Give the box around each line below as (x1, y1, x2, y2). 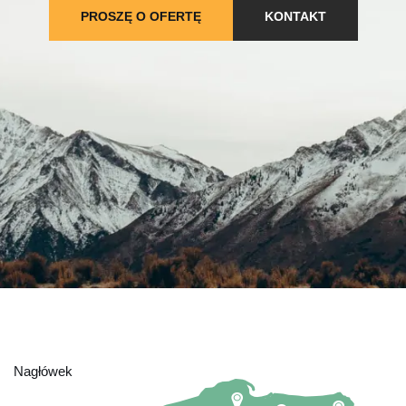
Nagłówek (14, 363, 72, 379)
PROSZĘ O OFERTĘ (80, 8, 201, 24)
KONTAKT (264, 8, 326, 24)
